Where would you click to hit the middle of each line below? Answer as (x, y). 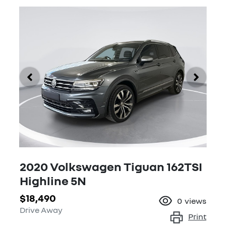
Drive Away (41, 210)
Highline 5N (53, 181)
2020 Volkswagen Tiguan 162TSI (111, 166)
